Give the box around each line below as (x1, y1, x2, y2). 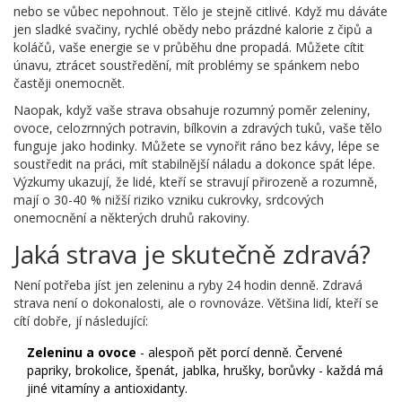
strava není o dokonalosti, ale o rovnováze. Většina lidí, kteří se (13, 294, 379, 312)
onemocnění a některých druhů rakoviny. (13, 209, 249, 227)
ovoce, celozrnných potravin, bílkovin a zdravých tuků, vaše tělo (13, 119, 382, 137)
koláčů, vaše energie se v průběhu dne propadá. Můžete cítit (13, 39, 364, 57)
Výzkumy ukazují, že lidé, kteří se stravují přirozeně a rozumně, (13, 173, 378, 191)
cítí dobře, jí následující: (13, 312, 148, 330)
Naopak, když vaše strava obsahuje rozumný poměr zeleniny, (13, 101, 371, 119)
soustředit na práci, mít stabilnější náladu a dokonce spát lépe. (13, 155, 375, 173)
